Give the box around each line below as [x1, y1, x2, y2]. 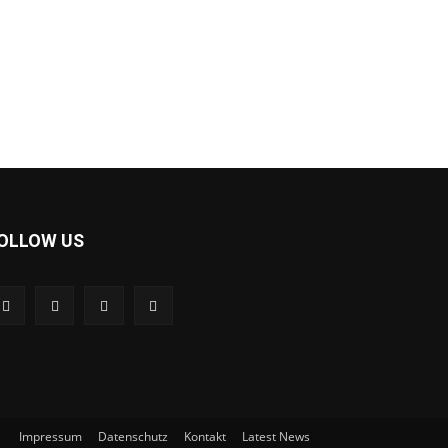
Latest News [242, 427, 310, 445]
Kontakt [184, 427, 226, 445]
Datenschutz [98, 427, 168, 445]
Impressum [19, 427, 82, 445]
